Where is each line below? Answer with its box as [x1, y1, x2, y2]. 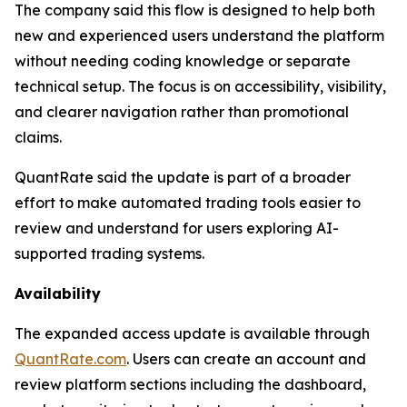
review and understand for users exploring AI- [15, 219, 339, 238]
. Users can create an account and [126, 350, 366, 369]
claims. [15, 128, 62, 147]
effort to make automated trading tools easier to [15, 194, 361, 213]
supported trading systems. [15, 244, 204, 263]
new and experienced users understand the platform [15, 26, 384, 45]
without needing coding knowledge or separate [15, 52, 351, 71]
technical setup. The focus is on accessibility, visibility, [15, 77, 386, 96]
